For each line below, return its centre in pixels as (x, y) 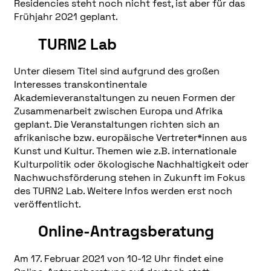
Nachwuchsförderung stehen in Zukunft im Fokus (129, 178)
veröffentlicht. (47, 204)
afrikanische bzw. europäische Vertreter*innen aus (130, 138)
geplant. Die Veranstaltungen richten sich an (116, 125)
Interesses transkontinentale (80, 85)
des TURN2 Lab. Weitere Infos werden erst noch (123, 191)
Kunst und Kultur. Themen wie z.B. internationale (125, 151)
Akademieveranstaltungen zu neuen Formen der (124, 98)
